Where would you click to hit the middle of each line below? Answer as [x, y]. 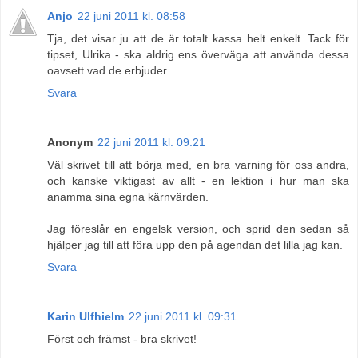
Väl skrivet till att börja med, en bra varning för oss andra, [198, 164]
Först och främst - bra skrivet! [122, 338]
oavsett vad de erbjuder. [108, 70]
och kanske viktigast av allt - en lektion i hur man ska [198, 180]
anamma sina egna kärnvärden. [128, 196]
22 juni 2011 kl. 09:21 [151, 142]
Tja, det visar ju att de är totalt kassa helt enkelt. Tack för [198, 38]
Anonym [70, 142]
